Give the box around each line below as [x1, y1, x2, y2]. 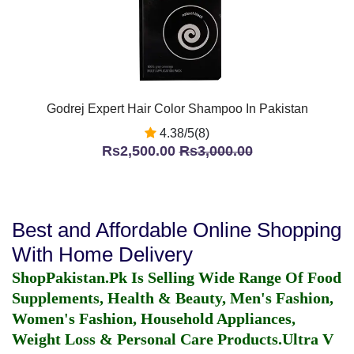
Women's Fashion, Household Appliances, [12, 310, 296, 327]
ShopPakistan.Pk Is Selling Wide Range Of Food [12, 269, 341, 286]
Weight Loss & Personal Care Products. [12, 330, 282, 348]
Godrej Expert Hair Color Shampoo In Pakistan [46, 102, 308, 115]
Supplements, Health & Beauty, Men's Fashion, [12, 289, 333, 307]
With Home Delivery [12, 243, 193, 266]
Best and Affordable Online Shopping [12, 218, 341, 242]
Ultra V [282, 330, 333, 348]
